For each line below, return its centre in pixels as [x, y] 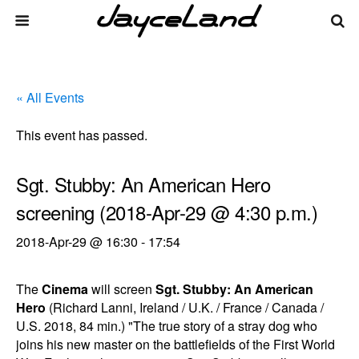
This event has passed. [82, 135]
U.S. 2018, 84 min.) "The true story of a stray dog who [167, 326]
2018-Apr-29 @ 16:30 [77, 242]
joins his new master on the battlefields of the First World [175, 344]
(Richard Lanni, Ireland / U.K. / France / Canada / [185, 307]
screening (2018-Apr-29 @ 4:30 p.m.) [167, 212]
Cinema [65, 289]
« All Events [50, 97]
